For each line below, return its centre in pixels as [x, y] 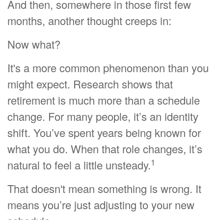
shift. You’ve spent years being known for [104, 132]
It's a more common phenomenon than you [108, 68]
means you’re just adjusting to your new [101, 205]
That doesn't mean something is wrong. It [104, 188]
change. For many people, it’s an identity [103, 116]
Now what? [34, 44]
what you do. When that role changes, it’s [105, 149]
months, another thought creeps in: [89, 20]
